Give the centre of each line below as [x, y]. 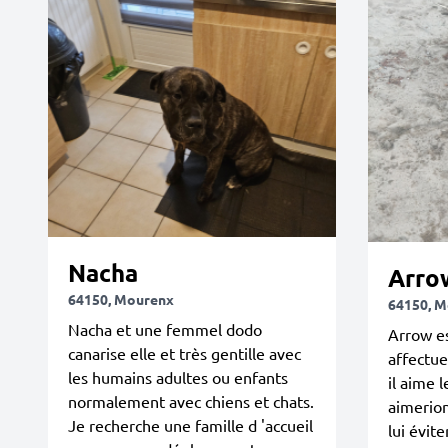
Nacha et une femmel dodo [165, 329]
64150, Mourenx [121, 299]
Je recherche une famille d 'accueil [190, 425]
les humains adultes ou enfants [178, 377]
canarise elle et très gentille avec [184, 353]
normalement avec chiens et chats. [191, 401]
